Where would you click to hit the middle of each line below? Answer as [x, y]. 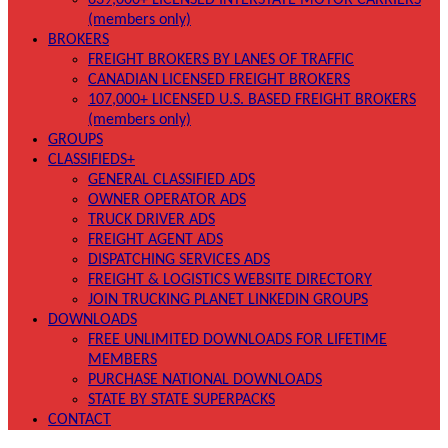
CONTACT [79, 420]
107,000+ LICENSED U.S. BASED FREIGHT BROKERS [252, 100]
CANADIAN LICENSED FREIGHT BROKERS [219, 80]
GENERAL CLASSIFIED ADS [171, 180]
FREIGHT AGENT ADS [155, 240]
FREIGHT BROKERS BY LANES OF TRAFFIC [221, 60]
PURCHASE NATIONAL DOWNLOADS [205, 380]
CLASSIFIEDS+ [91, 160]
